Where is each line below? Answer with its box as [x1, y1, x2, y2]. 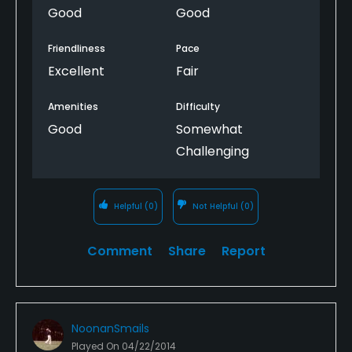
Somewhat [176, 119, 243, 138]
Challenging [176, 141, 249, 160]
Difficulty [176, 99, 220, 113]
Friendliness [48, 41, 105, 55]
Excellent [48, 61, 104, 80]
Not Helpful [190, 200, 241, 212]
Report [221, 241, 266, 260]
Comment [86, 241, 152, 260]
